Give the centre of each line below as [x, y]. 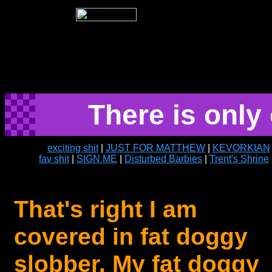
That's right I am [106, 209]
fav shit [54, 159]
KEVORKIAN [241, 148]
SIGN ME [97, 159]
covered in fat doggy [131, 236]
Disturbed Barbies [163, 159]
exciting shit [73, 148]
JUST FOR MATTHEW [155, 148]
